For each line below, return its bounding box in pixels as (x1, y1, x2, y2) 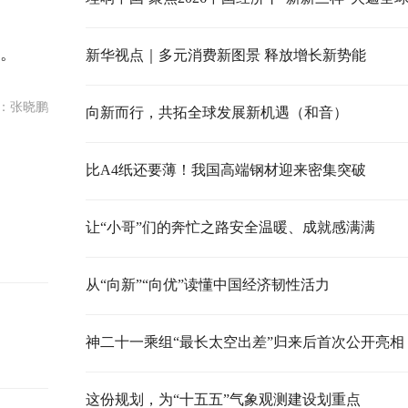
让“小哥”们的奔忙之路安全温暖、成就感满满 (85, 219, 375, 235)
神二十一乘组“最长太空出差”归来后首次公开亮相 (85, 334, 404, 350)
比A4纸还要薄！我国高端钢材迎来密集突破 (85, 162, 366, 178)
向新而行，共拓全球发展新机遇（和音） (85, 105, 348, 120)
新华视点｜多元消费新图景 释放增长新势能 (85, 47, 366, 63)
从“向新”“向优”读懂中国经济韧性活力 (85, 277, 330, 292)
